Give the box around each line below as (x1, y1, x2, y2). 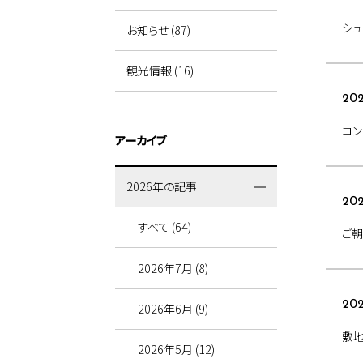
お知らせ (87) (126, 22, 191, 39)
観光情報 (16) (126, 62, 194, 79)
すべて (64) (138, 219, 192, 236)
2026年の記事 (126, 178, 198, 195)
